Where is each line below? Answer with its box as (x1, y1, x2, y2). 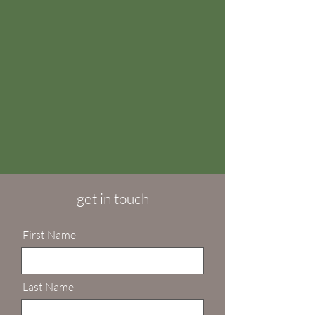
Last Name (22, 280, 74, 294)
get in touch (76, 189, 149, 207)
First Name (22, 228, 76, 242)
